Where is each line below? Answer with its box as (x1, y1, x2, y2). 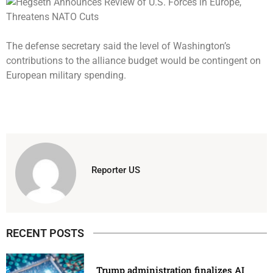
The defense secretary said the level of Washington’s (6, 40, 230, 52)
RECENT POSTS (6, 226, 84, 239)
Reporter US (91, 164, 140, 175)
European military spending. (6, 69, 126, 81)
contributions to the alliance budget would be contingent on (6, 54, 261, 66)
